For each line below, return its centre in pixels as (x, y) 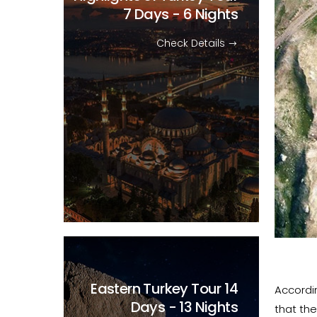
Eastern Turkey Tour (158, 288)
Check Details (192, 43)
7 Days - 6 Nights (180, 14)
